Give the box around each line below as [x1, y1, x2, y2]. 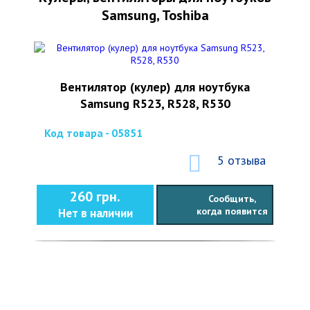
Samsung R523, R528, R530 [80, 95, 230, 111]
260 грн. [70, 188, 120, 206]
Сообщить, [208, 192, 256, 205]
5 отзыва [217, 152, 266, 168]
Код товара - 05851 [44, 126, 143, 140]
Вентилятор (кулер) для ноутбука [60, 79, 250, 95]
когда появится [196, 205, 268, 217]
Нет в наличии [57, 206, 133, 221]
